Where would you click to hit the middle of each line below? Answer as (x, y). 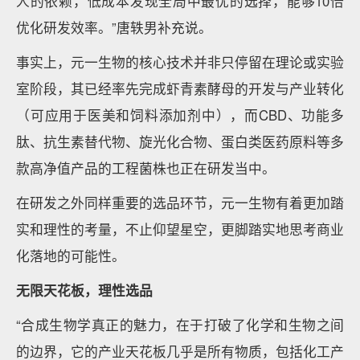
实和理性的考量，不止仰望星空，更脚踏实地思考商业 (180, 229)
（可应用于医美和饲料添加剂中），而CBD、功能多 (180, 115)
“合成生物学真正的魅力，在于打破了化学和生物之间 (180, 325)
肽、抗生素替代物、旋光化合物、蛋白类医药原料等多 (180, 141)
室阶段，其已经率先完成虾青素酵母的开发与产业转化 (180, 88)
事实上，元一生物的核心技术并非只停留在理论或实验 (180, 62)
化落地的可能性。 (71, 256)
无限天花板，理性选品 (84, 290)
